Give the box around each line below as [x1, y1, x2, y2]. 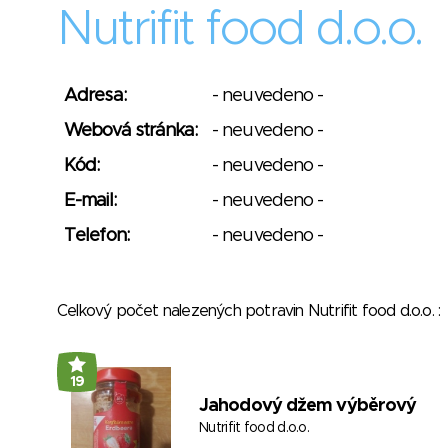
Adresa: [64, 87, 126, 105]
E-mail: [64, 192, 116, 210]
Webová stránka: [64, 122, 198, 140]
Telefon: [64, 227, 129, 245]
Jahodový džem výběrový [199, 397, 417, 415]
